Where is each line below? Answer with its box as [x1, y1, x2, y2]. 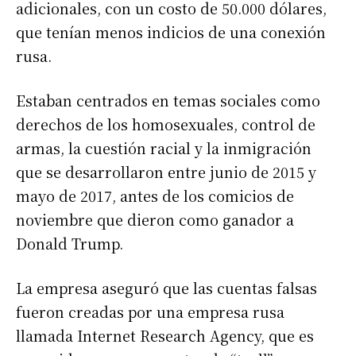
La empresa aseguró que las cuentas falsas [16, 277, 317, 299]
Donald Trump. [16, 233, 123, 254]
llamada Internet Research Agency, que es [16, 325, 314, 346]
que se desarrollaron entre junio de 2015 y [16, 161, 316, 183]
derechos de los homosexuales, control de [16, 114, 315, 135]
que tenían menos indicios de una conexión [16, 21, 326, 43]
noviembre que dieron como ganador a [16, 209, 294, 230]
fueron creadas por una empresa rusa [16, 301, 284, 323]
